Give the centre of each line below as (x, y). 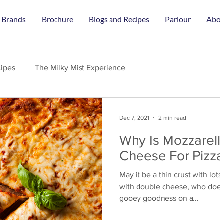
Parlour (178, 19)
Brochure (57, 19)
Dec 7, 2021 (134, 118)
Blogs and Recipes (119, 19)
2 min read (172, 118)
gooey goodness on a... (159, 198)
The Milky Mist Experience (80, 68)
